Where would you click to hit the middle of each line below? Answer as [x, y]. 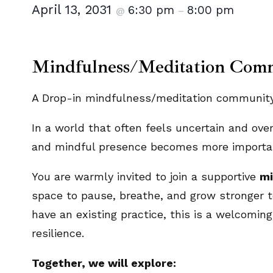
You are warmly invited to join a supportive [146, 176]
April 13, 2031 [74, 9]
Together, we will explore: [104, 263]
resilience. [58, 233]
